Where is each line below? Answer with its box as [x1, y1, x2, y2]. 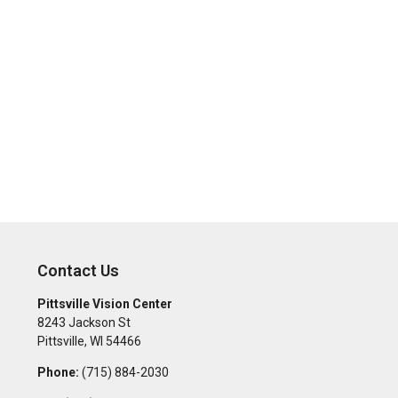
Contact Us [36, 261, 119, 280]
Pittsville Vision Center [36, 297, 172, 311]
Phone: [36, 365, 79, 379]
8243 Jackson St [36, 315, 131, 330]
